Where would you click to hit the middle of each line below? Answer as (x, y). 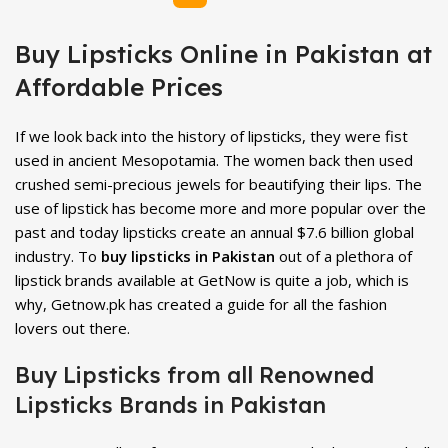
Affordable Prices (119, 87)
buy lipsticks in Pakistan (188, 256)
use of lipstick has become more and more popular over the (220, 208)
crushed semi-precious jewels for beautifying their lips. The (218, 184)
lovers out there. (72, 328)
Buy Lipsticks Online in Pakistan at (223, 54)
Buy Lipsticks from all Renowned (194, 375)
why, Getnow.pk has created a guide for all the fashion (201, 304)
